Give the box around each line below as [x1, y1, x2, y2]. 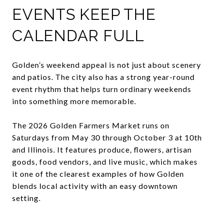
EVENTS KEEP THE [12, 5, 156, 23]
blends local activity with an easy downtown [12, 181, 178, 190]
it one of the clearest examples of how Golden [12, 169, 184, 178]
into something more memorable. [12, 96, 136, 106]
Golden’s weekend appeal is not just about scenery [12, 60, 201, 69]
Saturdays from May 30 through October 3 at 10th [12, 132, 202, 142]
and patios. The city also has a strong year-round [12, 72, 195, 81]
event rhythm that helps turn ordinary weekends [12, 84, 191, 93]
